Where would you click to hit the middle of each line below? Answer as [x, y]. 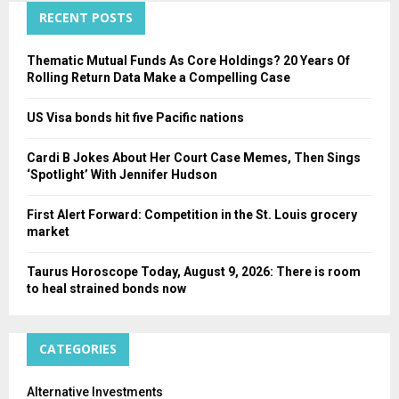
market [48, 232]
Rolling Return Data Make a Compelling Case [159, 78]
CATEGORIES [78, 349]
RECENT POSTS [86, 18]
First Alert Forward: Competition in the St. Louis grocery [192, 215]
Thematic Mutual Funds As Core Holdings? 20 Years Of [188, 61]
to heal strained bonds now [106, 289]
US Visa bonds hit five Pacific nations [135, 118]
